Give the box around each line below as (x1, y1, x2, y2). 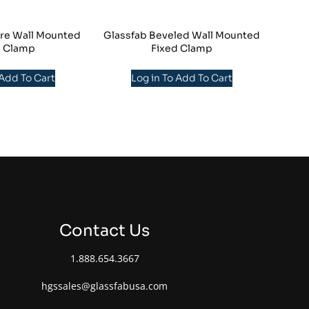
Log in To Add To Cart (131, 72, 232, 84)
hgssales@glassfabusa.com (41, 279, 168, 292)
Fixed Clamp (151, 42, 212, 54)
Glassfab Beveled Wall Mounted (103, 29, 260, 41)
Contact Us (59, 221, 150, 241)
